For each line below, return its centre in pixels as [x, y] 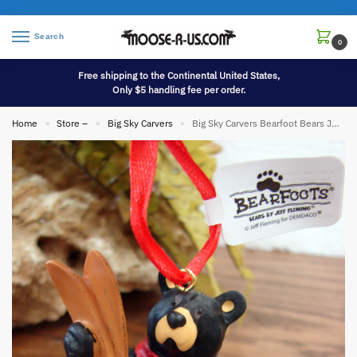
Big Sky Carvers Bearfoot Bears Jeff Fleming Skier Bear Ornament [262, 124]
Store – [73, 124]
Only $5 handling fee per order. [178, 90]
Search [49, 37]
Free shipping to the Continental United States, [178, 76]
